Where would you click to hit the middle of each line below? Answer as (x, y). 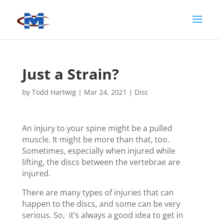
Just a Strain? (70, 74)
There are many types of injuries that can (98, 192)
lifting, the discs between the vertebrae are (101, 162)
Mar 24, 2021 (105, 92)
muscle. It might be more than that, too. (96, 139)
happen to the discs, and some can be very (101, 204)
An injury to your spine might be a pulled (97, 128)
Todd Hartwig (54, 92)
